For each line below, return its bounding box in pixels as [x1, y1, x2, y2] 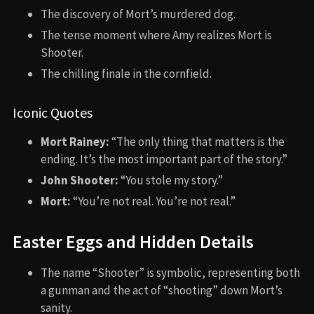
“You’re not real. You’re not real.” [71, 193, 235, 209]
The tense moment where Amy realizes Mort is [41, 27, 272, 43]
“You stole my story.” [118, 172, 223, 188]
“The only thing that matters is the [109, 133, 285, 149]
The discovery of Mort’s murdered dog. [41, 6, 235, 22]
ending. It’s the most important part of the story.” [41, 151, 287, 167]
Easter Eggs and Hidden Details [13, 230, 254, 253]
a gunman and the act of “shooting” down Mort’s [41, 282, 282, 298]
